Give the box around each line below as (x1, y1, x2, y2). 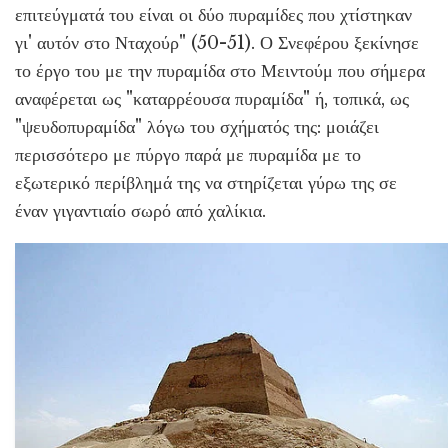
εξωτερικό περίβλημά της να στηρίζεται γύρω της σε (15, 171, 397, 194)
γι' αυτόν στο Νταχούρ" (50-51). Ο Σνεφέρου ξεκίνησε (15, 31, 419, 54)
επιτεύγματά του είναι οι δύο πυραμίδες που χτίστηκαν (15, 3, 412, 26)
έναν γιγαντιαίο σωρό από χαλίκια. (15, 199, 266, 222)
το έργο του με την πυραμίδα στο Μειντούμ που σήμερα (15, 59, 425, 82)
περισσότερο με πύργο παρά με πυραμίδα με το (15, 143, 361, 166)
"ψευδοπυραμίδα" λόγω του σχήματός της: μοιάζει (15, 115, 379, 138)
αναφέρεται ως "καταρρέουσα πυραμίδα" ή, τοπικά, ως (15, 87, 409, 110)
